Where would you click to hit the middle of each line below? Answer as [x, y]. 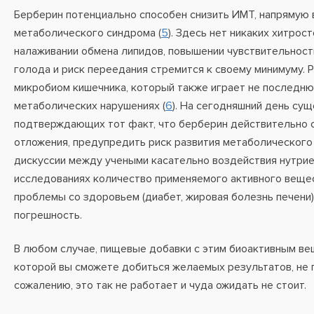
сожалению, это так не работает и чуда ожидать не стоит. [162, 285]
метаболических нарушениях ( [90, 106]
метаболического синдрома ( [88, 33]
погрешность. [48, 215]
